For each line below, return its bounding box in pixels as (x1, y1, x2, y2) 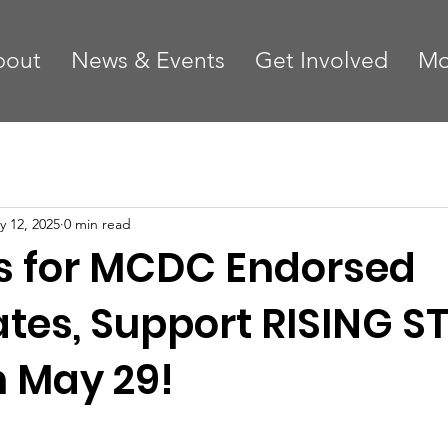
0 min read (64, 214, 131, 233)
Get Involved (254, 47, 388, 74)
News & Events (70, 47, 225, 74)
